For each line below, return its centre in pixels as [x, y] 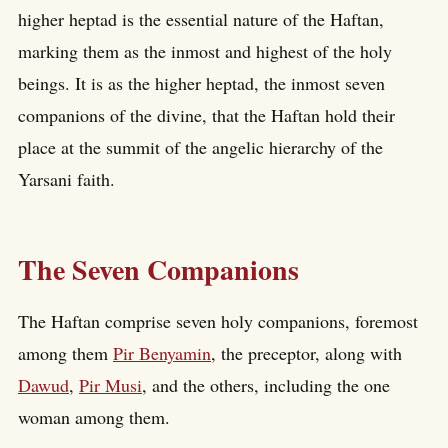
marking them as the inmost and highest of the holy [205, 50]
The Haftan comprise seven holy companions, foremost [218, 321]
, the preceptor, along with [306, 353]
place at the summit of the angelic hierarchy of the [200, 146]
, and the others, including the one [266, 385]
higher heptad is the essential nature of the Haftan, [201, 18]
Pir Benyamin [162, 353]
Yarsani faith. [66, 178]
